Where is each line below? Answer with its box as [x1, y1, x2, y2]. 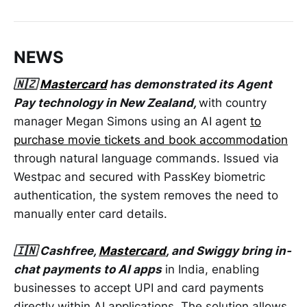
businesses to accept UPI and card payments [14, 281, 264, 295]
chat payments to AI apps [14, 262, 162, 277]
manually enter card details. [14, 207, 167, 221]
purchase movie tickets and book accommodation [14, 133, 288, 147]
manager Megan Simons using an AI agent [14, 114, 250, 129]
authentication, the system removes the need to [14, 188, 278, 203]
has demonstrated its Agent [107, 77, 272, 92]
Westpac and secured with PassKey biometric [14, 170, 265, 184]
